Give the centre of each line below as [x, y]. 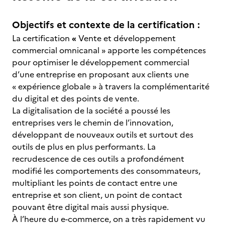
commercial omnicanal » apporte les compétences [109, 50]
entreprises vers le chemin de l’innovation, [93, 123]
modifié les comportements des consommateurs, [106, 171]
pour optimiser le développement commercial [101, 62]
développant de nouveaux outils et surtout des [103, 135]
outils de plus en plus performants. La [84, 147]
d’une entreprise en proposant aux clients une [100, 74]
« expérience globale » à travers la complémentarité [111, 86]
